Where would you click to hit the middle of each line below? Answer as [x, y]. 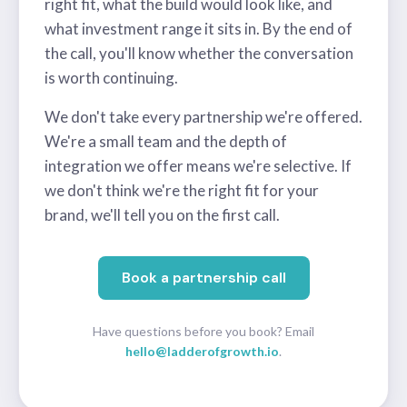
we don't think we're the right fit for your [182, 190]
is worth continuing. [111, 77]
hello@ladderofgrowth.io [202, 351]
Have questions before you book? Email [203, 331]
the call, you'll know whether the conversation [199, 53]
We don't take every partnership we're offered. [203, 116]
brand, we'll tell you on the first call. [162, 214]
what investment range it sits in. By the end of [199, 28]
